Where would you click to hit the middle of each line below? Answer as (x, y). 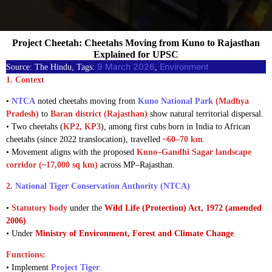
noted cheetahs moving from (88, 101)
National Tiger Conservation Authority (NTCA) (103, 186)
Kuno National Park (175, 101)
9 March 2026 (126, 66)
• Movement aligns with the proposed (71, 152)
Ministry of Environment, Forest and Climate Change (134, 233)
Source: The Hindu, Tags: (52, 67)
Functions (24, 255)
